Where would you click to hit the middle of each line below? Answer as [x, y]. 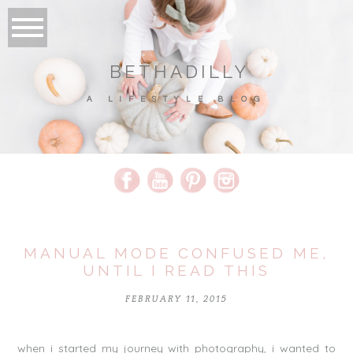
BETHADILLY [179, 71]
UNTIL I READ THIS [176, 271]
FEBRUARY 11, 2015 [176, 299]
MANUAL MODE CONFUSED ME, [176, 253]
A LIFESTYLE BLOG [176, 100]
